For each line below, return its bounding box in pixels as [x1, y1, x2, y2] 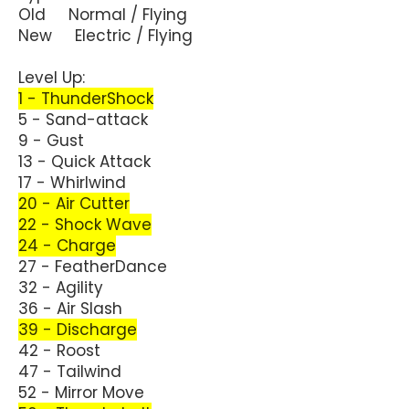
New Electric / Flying [18, 24, 193, 47]
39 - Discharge [18, 318, 137, 341]
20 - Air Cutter [18, 192, 130, 215]
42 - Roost [18, 339, 100, 362]
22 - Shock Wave [18, 213, 152, 236]
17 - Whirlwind [18, 171, 126, 194]
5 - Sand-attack [18, 108, 148, 131]
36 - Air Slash [18, 297, 122, 320]
